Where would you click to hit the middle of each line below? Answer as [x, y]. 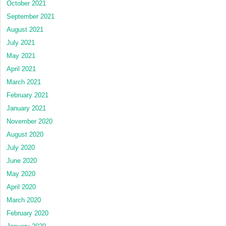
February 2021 [27, 95]
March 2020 [24, 200]
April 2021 [21, 69]
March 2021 [24, 82]
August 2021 [25, 29]
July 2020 [21, 147]
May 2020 [21, 174]
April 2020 [21, 187]
